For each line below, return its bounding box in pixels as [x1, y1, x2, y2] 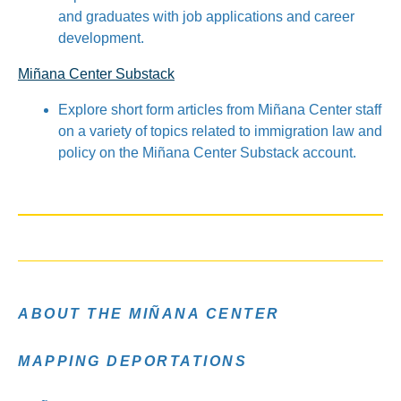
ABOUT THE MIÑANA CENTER [18, 306, 280, 321]
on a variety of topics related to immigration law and [58, 124, 382, 139]
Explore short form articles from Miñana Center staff [58, 102, 381, 117]
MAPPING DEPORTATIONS [18, 354, 247, 369]
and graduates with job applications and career [58, 9, 354, 24]
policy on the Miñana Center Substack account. [58, 145, 356, 160]
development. [58, 30, 144, 46]
